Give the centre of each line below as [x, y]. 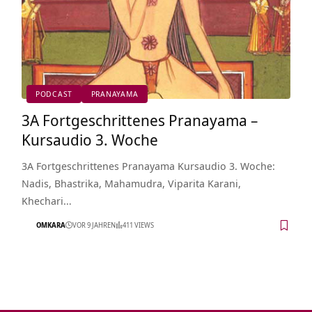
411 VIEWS [138, 225]
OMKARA [50, 225]
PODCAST [54, 94]
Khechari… [46, 200]
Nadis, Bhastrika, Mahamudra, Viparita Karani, [131, 183]
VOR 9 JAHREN [94, 225]
